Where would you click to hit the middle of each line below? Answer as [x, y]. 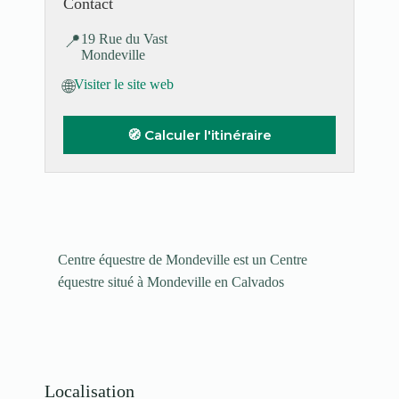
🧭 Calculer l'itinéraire [199, 135]
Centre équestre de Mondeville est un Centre [183, 260]
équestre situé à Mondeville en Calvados [171, 282]
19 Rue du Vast [124, 39]
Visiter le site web [124, 84]
